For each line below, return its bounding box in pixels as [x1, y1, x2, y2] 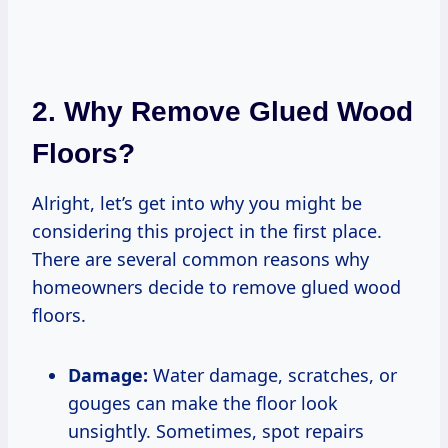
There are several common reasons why [32, 246, 369, 271]
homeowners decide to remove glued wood [32, 274, 401, 299]
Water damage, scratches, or [148, 362, 397, 387]
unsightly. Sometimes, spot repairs [68, 418, 364, 443]
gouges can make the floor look [68, 390, 338, 415]
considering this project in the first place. [32, 218, 382, 243]
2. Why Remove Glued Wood [32, 95, 413, 127]
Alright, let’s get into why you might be [32, 190, 362, 215]
